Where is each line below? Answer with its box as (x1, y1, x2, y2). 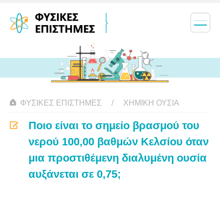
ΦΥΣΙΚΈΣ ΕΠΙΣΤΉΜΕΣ (20, 99, 102, 107)
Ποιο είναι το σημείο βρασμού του (28, 119, 199, 132)
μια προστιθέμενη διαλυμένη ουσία (28, 152, 207, 164)
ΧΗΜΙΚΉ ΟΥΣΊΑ (123, 99, 179, 107)
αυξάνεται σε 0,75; (28, 168, 121, 180)
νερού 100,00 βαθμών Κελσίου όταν (28, 136, 209, 148)
